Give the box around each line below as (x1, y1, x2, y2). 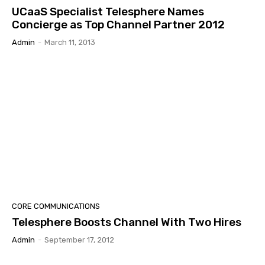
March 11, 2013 (44, 38, 95, 47)
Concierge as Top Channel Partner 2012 (12, 18, 225, 32)
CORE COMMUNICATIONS (12, 202, 100, 211)
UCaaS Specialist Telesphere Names (12, 5, 204, 19)
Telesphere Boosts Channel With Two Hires (12, 215, 241, 230)
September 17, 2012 (44, 235, 114, 245)
